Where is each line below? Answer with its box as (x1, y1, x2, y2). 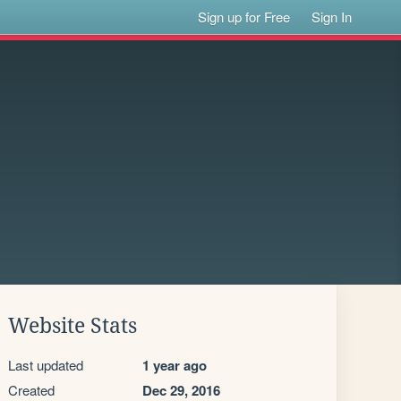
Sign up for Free (198, 7, 291, 26)
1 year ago (142, 355, 207, 375)
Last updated (8, 355, 83, 374)
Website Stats (8, 314, 137, 337)
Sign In (311, 7, 353, 26)
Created (8, 380, 55, 399)
